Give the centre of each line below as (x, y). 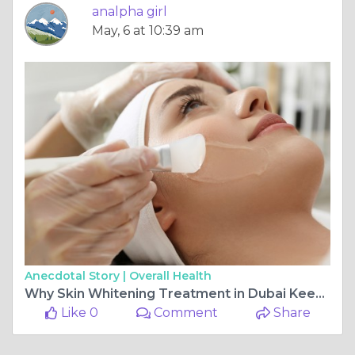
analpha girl (130, 11)
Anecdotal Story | (77, 276)
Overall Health (170, 276)
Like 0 (78, 313)
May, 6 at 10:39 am (148, 30)
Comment (185, 313)
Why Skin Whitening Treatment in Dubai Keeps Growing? (320, 294)
